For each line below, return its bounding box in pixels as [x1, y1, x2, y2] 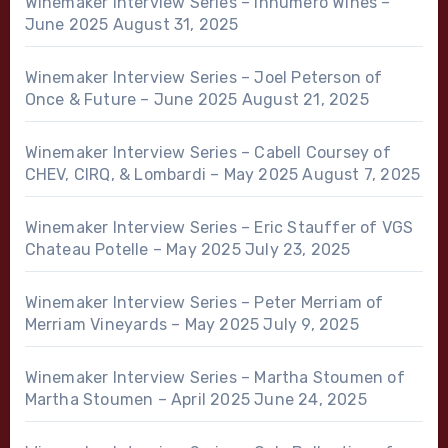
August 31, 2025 [112, 14, 239, 34]
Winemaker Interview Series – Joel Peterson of [24, 67, 383, 87]
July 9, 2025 [263, 314, 359, 334]
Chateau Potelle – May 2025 [24, 239, 241, 259]
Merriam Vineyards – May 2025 [24, 314, 260, 334]
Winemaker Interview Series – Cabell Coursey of [24, 142, 391, 162]
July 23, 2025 [245, 239, 351, 259]
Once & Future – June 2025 [24, 89, 238, 109]
